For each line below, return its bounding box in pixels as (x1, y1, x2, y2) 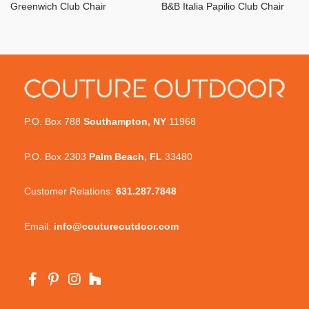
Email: (24, 220, 54, 232)
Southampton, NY (81, 116, 166, 128)
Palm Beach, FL (89, 150, 162, 162)
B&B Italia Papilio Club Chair (161, 1, 284, 12)
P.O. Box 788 (24, 116, 81, 128)
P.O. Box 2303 (24, 150, 89, 162)
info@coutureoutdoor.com (54, 220, 179, 232)
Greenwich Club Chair (10, 1, 106, 12)
